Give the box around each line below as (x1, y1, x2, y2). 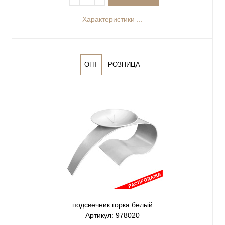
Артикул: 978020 (85, 211, 140, 220)
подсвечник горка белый (72, 201, 153, 209)
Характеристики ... (82, 15, 143, 24)
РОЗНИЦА (108, 61, 140, 69)
